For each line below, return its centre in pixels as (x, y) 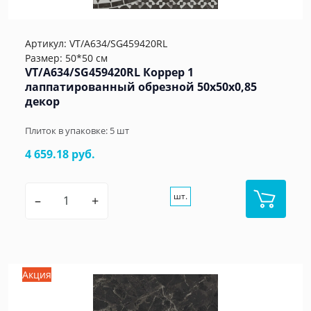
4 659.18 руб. (60, 154)
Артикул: (47, 43)
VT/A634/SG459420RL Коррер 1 (109, 72)
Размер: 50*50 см (66, 58)
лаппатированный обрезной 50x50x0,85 (141, 86)
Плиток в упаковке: (67, 130)
